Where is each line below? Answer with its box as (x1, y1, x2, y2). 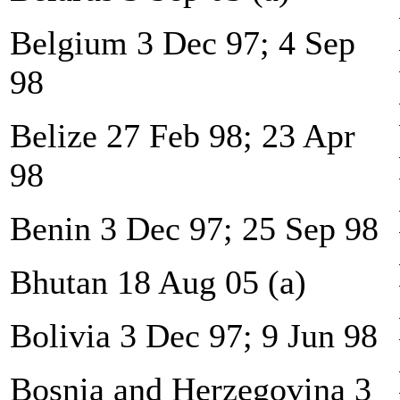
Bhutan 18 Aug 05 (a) (10, 262, 306, 301)
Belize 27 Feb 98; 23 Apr (10, 116, 355, 154)
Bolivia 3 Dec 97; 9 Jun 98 (10, 316, 378, 354)
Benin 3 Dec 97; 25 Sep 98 (10, 209, 379, 247)
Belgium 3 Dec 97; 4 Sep (10, 23, 355, 62)
